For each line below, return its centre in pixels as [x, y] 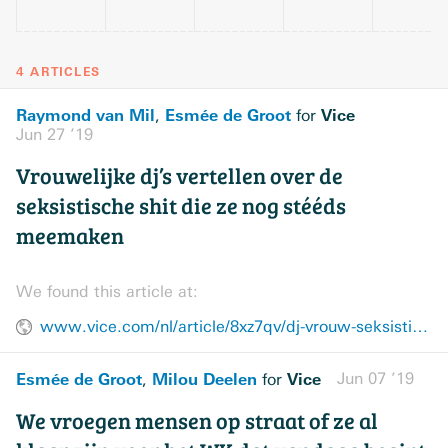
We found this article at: [107, 291]
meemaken [70, 235]
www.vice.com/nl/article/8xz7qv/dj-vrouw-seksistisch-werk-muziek [420, 326]
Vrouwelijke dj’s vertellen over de [179, 175]
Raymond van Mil [85, 115]
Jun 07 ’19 [375, 378]
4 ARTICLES [58, 72]
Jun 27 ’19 [54, 134]
